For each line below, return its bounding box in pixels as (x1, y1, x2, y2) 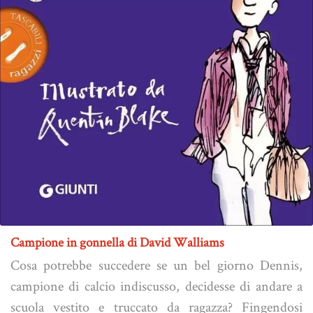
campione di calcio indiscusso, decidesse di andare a (10, 276, 303, 295)
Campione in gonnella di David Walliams (10, 233, 224, 251)
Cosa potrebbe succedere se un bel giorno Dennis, (10, 255, 303, 274)
